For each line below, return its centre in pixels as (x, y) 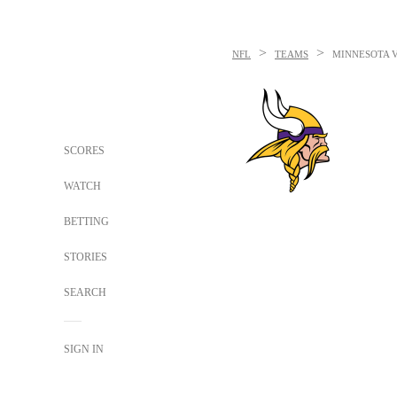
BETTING (86, 222)
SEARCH (86, 292)
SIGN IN (84, 349)
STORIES (86, 257)
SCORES (84, 151)
